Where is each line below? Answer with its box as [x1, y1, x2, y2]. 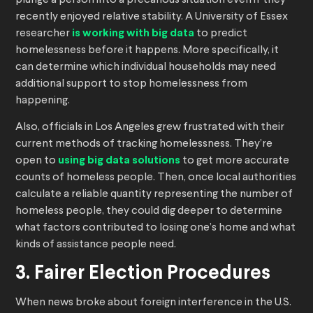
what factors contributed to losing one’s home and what [15, 222, 296, 234]
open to [15, 155, 58, 167]
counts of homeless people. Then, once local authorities [15, 172, 296, 184]
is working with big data [72, 28, 194, 39]
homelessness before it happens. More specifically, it [15, 45, 279, 57]
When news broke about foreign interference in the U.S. [15, 297, 291, 309]
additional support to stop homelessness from [15, 78, 247, 90]
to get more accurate [180, 155, 289, 167]
